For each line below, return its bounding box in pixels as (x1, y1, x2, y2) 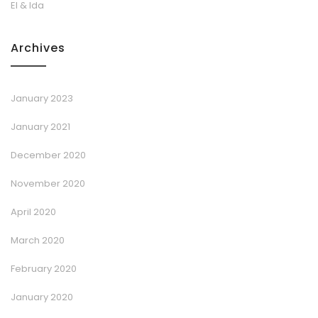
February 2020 (11, 261, 77, 275)
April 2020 (11, 204, 56, 219)
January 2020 (11, 290, 73, 304)
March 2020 (11, 233, 65, 247)
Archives (11, 39, 65, 56)
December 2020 (11, 148, 86, 162)
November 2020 (11, 176, 85, 190)
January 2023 (11, 91, 73, 105)
